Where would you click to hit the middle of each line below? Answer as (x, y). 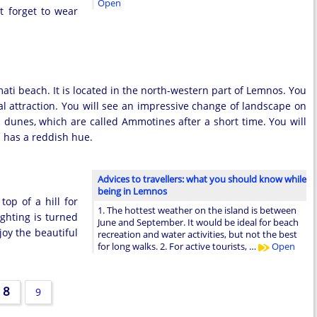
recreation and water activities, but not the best (197, 235)
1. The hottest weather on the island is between (197, 211)
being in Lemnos (132, 191)
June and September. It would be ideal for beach (198, 223)
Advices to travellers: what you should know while (202, 179)
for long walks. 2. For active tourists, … (178, 247)
